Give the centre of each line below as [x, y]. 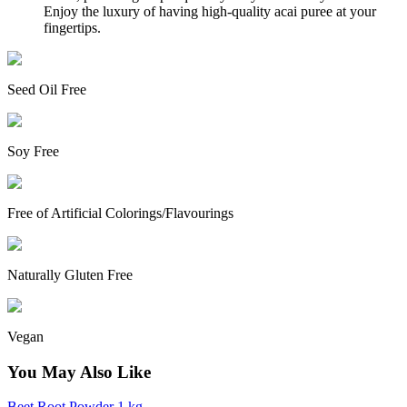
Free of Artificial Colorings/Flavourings [120, 213]
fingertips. [72, 27]
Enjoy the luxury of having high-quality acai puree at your [210, 11]
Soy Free [33, 151]
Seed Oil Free [47, 89]
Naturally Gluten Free [70, 274]
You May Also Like [79, 372]
